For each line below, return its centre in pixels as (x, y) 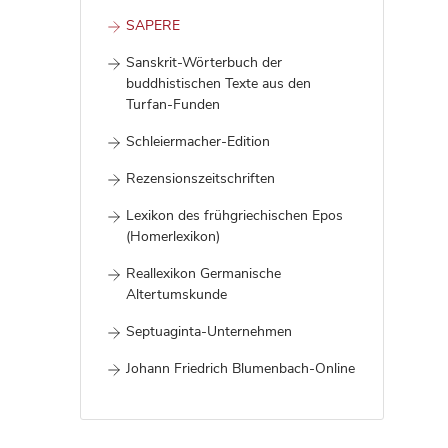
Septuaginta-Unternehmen (209, 331)
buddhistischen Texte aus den (218, 83)
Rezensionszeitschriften (200, 178)
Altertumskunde (176, 294)
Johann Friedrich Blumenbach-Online (240, 368)
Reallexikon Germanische (203, 273)
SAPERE (153, 25)
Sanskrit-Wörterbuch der (204, 62)
